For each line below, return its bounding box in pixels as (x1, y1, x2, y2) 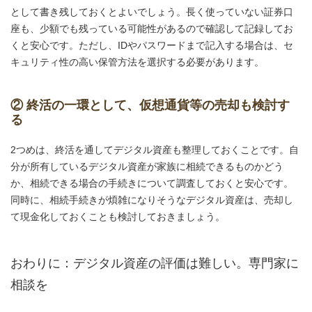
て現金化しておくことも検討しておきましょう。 (10, 211, 225, 223)
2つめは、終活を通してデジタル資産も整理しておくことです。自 (10, 144, 299, 156)
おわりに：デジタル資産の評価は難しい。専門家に (10, 256, 299, 271)
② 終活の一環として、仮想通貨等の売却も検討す (10, 98, 290, 113)
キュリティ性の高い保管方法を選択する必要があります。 (10, 56, 264, 68)
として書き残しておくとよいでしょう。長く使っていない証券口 (10, 6, 293, 18)
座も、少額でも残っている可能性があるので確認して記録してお (10, 23, 293, 35)
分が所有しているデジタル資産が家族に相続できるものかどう (10, 161, 283, 173)
